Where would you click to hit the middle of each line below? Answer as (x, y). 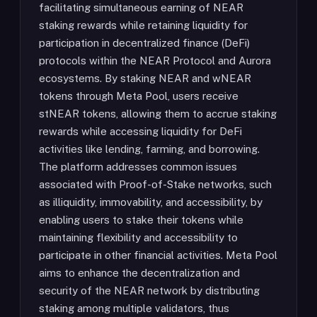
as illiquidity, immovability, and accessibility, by (151, 202)
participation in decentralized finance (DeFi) (144, 43)
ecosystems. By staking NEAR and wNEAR (145, 78)
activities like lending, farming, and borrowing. (149, 149)
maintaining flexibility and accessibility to (138, 237)
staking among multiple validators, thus (134, 308)
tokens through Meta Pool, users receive (139, 96)
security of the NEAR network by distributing (149, 290)
